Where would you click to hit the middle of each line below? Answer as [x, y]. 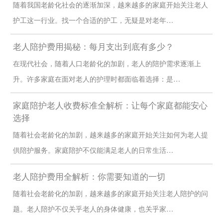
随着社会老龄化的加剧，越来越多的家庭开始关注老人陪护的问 [110, 193]
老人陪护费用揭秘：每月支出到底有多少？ [93, 47]
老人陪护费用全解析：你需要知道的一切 [89, 176]
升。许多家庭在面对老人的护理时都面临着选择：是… [96, 79]
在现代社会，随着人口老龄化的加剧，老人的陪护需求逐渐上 [107, 63]
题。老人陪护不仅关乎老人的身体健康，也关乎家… [93, 208]
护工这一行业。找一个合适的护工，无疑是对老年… [93, 20]
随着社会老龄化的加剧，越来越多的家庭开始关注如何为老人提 [110, 135]
